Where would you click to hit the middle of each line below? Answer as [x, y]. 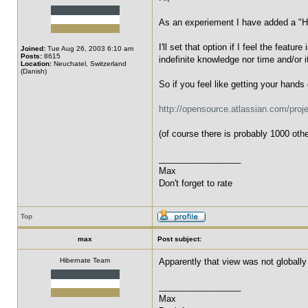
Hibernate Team [85, 260]
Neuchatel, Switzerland [89, 64]
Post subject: [179, 239]
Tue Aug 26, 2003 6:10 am [89, 48]
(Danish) [34, 71]
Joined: [33, 48]
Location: [36, 64]
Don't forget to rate [196, 183]
